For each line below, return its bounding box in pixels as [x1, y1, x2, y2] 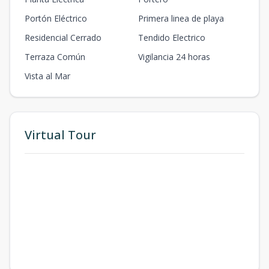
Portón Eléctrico [25, 12, 87, 24]
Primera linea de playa [138, 12, 224, 24]
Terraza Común [25, 50, 85, 62]
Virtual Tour [25, 126, 96, 143]
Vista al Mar [25, 70, 70, 82]
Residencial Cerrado [25, 31, 101, 43]
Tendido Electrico [138, 31, 205, 43]
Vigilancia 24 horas [138, 50, 210, 62]
